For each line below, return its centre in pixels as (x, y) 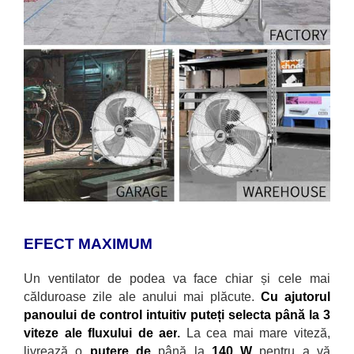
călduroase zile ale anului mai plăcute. (142, 296)
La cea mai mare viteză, (258, 333)
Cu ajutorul (296, 296)
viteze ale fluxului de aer (101, 333)
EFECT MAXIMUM (88, 243)
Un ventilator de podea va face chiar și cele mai (177, 278)
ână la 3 (307, 314)
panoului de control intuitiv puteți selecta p (153, 314)
